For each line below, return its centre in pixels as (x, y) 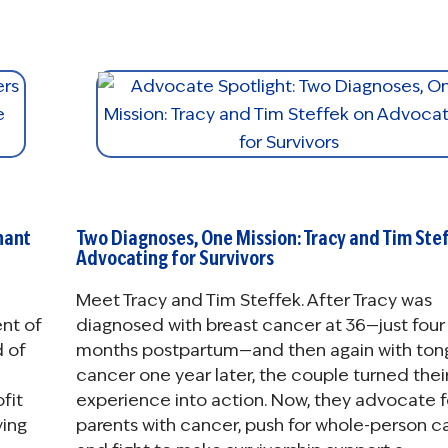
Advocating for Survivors (174, 258)
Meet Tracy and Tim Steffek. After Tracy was (253, 300)
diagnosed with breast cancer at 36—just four (260, 325)
